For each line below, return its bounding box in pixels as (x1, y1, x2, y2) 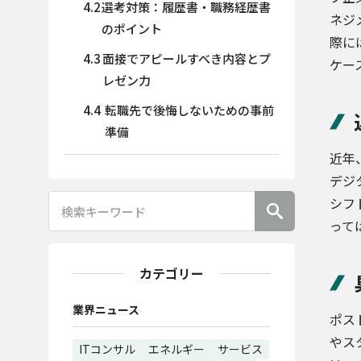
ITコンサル (79, 341, 135, 357)
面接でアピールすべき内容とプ (102, 50, 271, 67)
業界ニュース (73, 301, 139, 317)
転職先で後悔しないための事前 (104, 102, 274, 118)
